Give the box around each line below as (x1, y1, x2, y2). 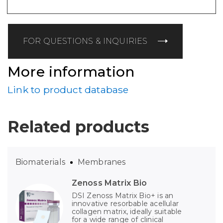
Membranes (77, 157, 126, 167)
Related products (7, 117, 149, 137)
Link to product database (7, 84, 129, 96)
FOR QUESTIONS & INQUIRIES (23, 36, 148, 46)
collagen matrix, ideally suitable (71, 207, 182, 217)
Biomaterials (15, 157, 65, 167)
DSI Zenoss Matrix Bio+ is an (71, 191, 174, 201)
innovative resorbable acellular (71, 199, 179, 209)
